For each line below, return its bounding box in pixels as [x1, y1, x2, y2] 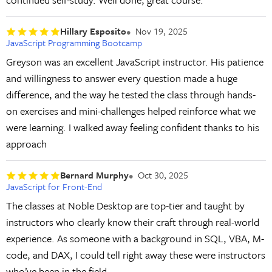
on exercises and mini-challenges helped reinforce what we [5, 103, 256, 118]
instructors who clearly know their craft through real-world [5, 214, 259, 229]
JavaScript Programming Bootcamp [5, 36, 142, 50]
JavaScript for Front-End [5, 180, 102, 194]
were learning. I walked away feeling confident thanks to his [5, 119, 259, 135]
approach [5, 135, 47, 151]
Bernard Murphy [59, 168, 129, 182]
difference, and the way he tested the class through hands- [5, 86, 256, 102]
